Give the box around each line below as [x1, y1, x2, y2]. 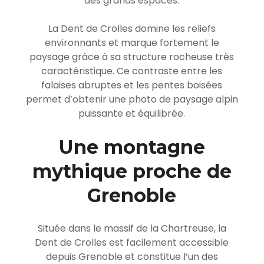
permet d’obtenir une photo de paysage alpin [25, 92, 238, 106]
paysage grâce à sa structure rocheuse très [29, 49, 235, 64]
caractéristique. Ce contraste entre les [41, 64, 223, 78]
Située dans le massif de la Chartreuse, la [37, 221, 226, 235]
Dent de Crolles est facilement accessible [35, 235, 229, 249]
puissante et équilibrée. [78, 106, 186, 120]
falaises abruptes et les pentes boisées [41, 78, 223, 92]
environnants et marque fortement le [44, 35, 219, 49]
